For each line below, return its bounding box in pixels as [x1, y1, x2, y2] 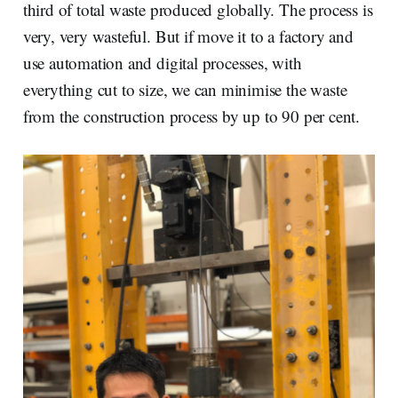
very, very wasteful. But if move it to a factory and [22, 25, 354, 48]
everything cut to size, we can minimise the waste [22, 78, 347, 101]
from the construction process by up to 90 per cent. [22, 105, 361, 128]
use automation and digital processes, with [22, 52, 302, 75]
